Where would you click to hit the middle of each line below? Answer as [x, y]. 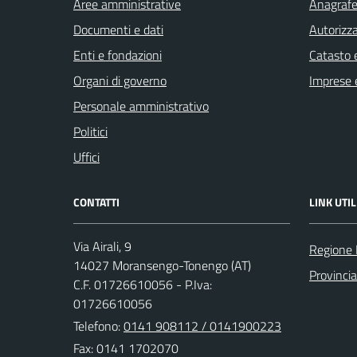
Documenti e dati [118, 29]
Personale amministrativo [141, 106]
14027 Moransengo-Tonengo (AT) [162, 265]
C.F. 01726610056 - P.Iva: [143, 284]
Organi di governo [120, 80]
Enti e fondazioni [118, 55]
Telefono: [98, 326]
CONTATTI [96, 202]
